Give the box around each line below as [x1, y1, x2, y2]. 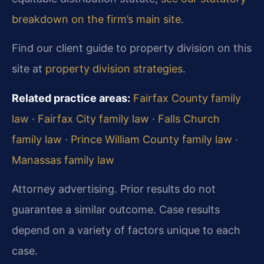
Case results [156, 203, 220, 216]
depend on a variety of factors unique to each [12, 224, 240, 237]
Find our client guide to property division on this [12, 42, 252, 55]
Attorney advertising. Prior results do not [12, 183, 216, 196]
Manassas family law [12, 153, 114, 166]
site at [12, 62, 45, 75]
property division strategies [45, 62, 183, 75]
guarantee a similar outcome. [12, 203, 156, 216]
